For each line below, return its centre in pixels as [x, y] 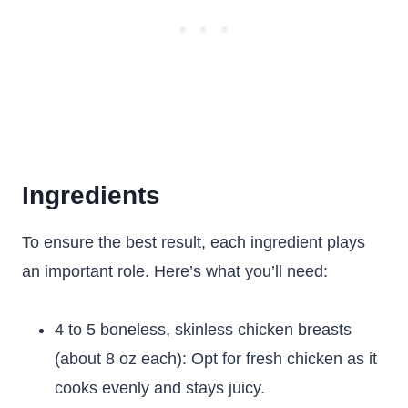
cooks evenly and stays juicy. [160, 388]
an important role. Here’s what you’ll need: [175, 271]
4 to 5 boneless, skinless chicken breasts [203, 330]
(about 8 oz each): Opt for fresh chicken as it [216, 359]
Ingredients [91, 195]
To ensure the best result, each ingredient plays [194, 242]
